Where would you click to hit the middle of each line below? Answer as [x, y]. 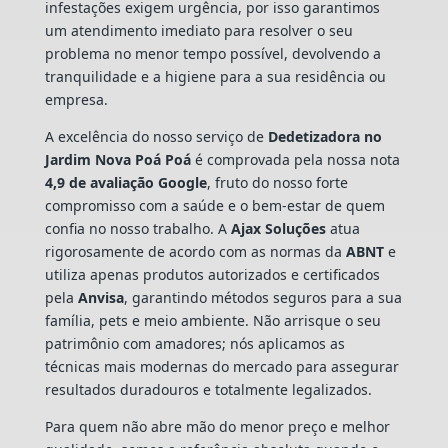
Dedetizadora [313, 136]
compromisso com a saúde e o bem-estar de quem [214, 205]
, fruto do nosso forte [277, 182]
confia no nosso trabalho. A [137, 228]
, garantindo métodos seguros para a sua [262, 297]
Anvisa [100, 297]
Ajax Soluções [278, 228]
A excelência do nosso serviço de [156, 136]
